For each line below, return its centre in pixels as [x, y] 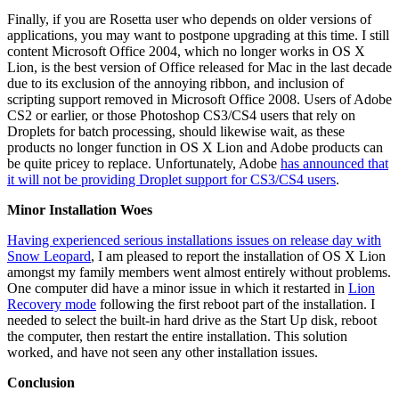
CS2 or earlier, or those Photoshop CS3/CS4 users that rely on [181, 115]
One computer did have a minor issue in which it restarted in [178, 288]
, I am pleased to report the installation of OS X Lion [238, 256]
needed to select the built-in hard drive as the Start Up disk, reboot [192, 320]
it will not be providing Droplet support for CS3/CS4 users [171, 179]
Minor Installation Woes [80, 209]
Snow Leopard [49, 256]
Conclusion [41, 382]
